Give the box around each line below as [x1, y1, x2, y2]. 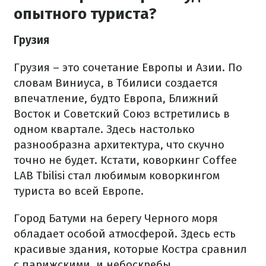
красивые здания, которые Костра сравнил [14, 242, 247, 256]
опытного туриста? [14, 5, 157, 23]
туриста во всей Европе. [14, 184, 144, 198]
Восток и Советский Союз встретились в [14, 107, 230, 121]
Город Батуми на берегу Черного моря [14, 211, 218, 225]
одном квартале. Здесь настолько [14, 122, 195, 136]
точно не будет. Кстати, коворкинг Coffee [14, 153, 237, 167]
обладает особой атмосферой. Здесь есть [14, 227, 236, 240]
